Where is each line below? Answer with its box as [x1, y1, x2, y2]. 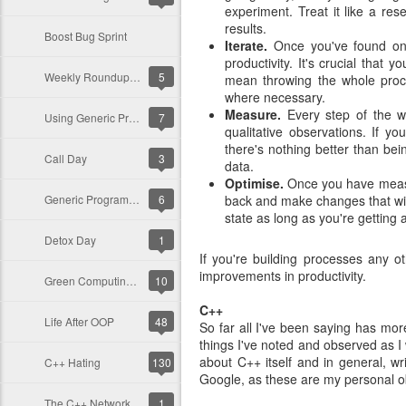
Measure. [225, 105, 281, 123]
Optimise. [225, 174, 284, 192]
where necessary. [225, 88, 325, 106]
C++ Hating [44, 354, 101, 370]
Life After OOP [44, 314, 114, 329]
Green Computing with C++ [126, 273, 137, 288]
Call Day [44, 150, 87, 166]
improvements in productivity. [199, 266, 366, 285]
